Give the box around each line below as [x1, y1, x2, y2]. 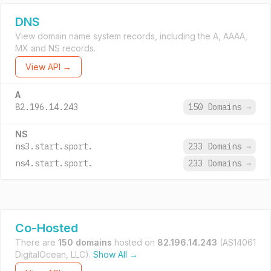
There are [15, 237, 58, 247]
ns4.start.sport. [15, 158, 93, 169]
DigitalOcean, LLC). [15, 249, 93, 260]
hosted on [112, 237, 157, 247]
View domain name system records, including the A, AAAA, [15, 31, 247, 41]
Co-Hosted [15, 221, 78, 235]
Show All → [93, 249, 138, 260]
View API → [25, 62, 71, 72]
